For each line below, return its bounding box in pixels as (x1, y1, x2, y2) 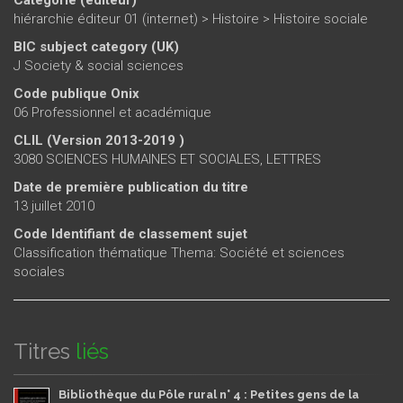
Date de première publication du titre (13, 179, 248, 195)
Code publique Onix (13, 85, 139, 102)
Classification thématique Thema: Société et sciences (13, 245, 345, 261)
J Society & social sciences (13, 58, 184, 74)
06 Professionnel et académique (13, 104, 211, 121)
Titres (13, 338, 70, 364)
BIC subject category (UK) (13, 39, 179, 55)
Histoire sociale (273, 11, 368, 27)
